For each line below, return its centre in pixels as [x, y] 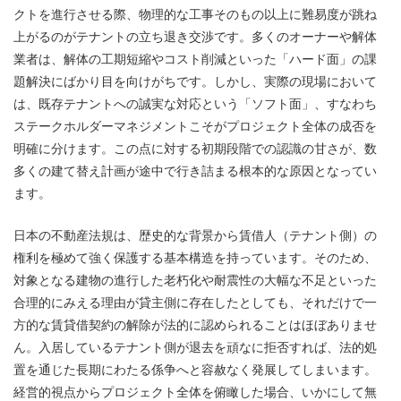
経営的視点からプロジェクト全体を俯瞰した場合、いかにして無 [195, 392]
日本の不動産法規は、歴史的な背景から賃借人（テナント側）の [195, 235]
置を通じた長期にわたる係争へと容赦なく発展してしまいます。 [195, 369]
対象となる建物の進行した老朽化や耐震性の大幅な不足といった [195, 280]
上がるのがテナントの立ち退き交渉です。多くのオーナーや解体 [195, 37]
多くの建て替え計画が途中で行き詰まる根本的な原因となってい [195, 171]
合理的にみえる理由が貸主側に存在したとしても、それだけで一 [195, 302]
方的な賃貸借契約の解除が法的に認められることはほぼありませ [195, 324]
